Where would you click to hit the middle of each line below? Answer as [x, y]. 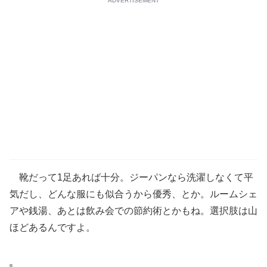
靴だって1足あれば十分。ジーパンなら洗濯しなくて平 [131, 177]
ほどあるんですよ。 [52, 227]
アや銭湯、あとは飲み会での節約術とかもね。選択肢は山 [133, 210]
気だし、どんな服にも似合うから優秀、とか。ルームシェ [133, 194]
